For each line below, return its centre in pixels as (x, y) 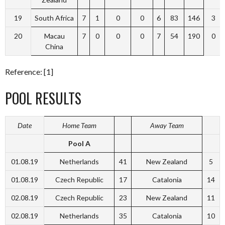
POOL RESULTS (43, 98)
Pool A (79, 143)
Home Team (79, 125)
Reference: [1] (29, 72)
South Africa (54, 18)
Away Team (167, 125)
